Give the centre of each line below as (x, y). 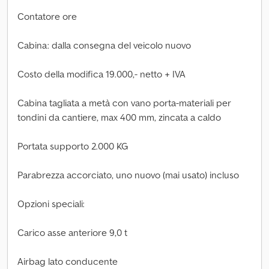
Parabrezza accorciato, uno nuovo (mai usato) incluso (128, 175)
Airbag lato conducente (68, 261)
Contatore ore (47, 16)
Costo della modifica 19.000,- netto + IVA (101, 74)
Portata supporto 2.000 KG (73, 146)
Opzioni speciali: (51, 204)
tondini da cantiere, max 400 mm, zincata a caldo (119, 117)
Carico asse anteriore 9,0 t (72, 232)
